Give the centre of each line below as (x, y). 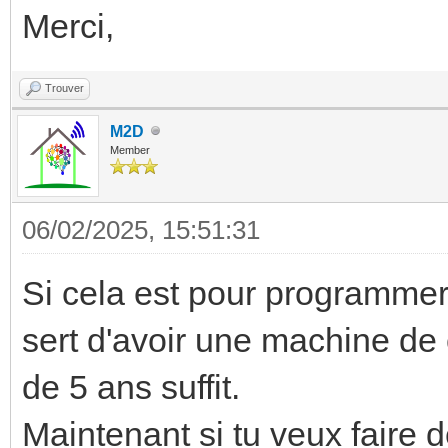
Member (130, 149)
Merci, (68, 25)
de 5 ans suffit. (131, 386)
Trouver (64, 87)
